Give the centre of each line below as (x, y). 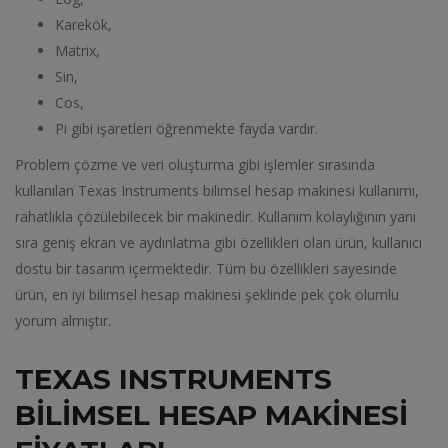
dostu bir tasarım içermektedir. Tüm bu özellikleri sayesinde (206, 268)
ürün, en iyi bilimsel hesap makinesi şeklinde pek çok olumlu (207, 294)
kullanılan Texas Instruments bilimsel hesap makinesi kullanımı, (217, 190)
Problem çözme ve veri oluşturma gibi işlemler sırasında (195, 164)
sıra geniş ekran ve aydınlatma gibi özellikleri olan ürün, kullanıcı (218, 242)
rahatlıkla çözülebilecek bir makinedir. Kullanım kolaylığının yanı (215, 216)
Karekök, (83, 24)
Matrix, (77, 50)
